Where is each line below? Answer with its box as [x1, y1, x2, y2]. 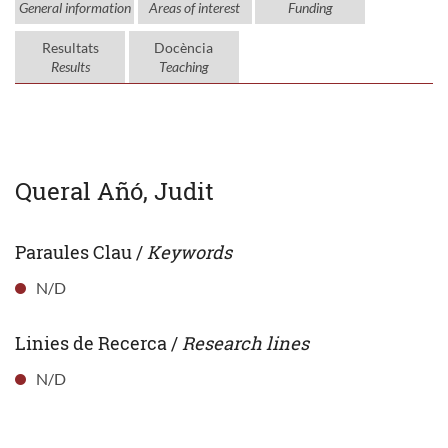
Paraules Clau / [15, 239, 147, 264]
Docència [154, 38, 213, 56]
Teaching [158, 57, 209, 75]
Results [50, 57, 90, 75]
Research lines [182, 330, 309, 355]
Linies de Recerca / [15, 330, 182, 355]
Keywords [147, 239, 232, 264]
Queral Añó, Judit [15, 174, 214, 207]
